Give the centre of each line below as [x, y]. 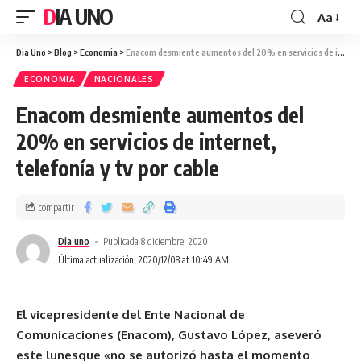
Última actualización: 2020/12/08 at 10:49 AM [143, 260]
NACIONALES [124, 79]
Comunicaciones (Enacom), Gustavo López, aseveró [169, 335]
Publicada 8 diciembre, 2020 [156, 241]
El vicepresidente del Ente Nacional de [131, 315]
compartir [56, 207]
